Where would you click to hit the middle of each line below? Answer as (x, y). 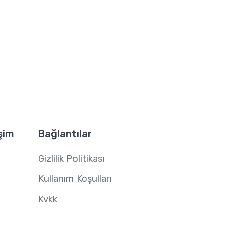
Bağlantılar (65, 134)
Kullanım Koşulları (75, 179)
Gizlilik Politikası (71, 159)
